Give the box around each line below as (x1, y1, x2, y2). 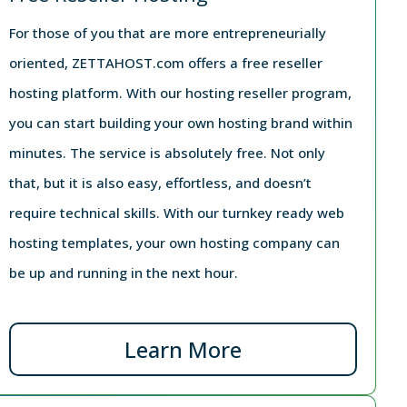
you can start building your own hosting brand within (8, 113, 352, 132)
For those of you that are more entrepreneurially (8, 23, 326, 42)
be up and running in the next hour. (8, 263, 238, 282)
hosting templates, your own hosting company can (8, 233, 340, 252)
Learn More (124, 333, 243, 364)
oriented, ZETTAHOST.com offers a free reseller (8, 53, 323, 72)
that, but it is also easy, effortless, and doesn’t (8, 173, 312, 192)
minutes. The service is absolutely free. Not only (8, 143, 325, 162)
